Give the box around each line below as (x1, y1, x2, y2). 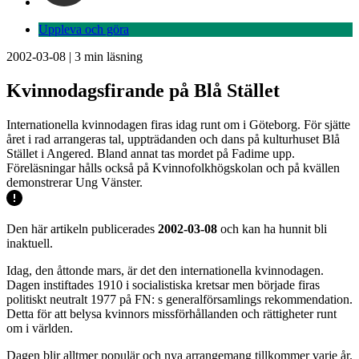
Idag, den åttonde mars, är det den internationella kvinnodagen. (6, 263, 324, 277)
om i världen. (6, 321, 73, 335)
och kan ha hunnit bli (217, 221, 327, 236)
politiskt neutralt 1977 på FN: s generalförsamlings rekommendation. (6, 292, 353, 306)
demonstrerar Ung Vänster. (6, 175, 143, 189)
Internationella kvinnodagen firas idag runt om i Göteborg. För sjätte (6, 117, 350, 131)
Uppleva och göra (38, 22, 129, 36)
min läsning (81, 50, 143, 63)
